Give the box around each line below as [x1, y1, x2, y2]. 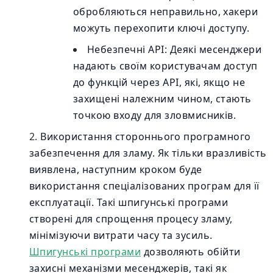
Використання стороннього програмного [40, 130, 251, 143]
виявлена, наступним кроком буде [29, 163, 202, 176]
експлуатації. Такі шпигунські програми [29, 196, 229, 209]
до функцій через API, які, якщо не [73, 76, 246, 89]
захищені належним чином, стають [73, 92, 252, 105]
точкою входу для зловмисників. [73, 108, 236, 122]
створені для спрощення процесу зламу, [29, 212, 233, 225]
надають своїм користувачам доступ [73, 59, 258, 73]
